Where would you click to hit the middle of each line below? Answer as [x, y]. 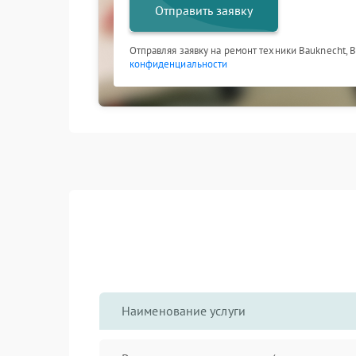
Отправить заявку [203, 10]
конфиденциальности [178, 64]
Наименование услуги [184, 311]
